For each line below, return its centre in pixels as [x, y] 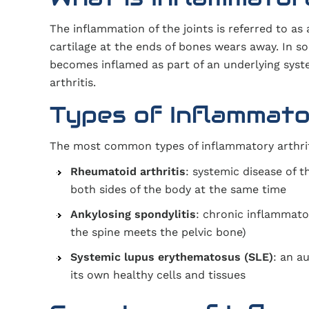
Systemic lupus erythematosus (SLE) [172, 257]
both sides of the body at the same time [178, 189]
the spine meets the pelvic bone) [158, 232]
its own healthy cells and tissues [158, 275]
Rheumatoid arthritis [128, 171]
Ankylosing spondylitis [133, 214]
